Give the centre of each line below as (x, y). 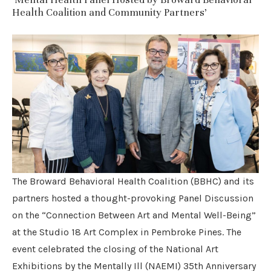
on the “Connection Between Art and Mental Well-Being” (134, 215)
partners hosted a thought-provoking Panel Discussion (133, 198)
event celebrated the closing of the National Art (115, 249)
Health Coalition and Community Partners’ (109, 12)
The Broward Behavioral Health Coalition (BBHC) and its (133, 181)
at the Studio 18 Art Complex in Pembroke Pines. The (127, 232)
